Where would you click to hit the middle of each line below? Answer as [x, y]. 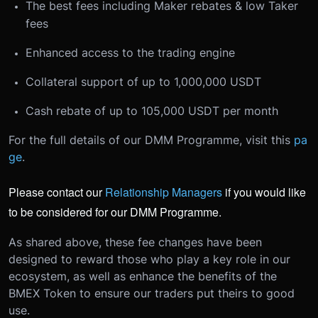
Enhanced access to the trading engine [130, 52]
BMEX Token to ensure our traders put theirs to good [152, 293]
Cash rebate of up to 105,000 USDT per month [152, 110]
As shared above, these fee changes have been [135, 242]
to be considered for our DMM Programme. [115, 212]
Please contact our [57, 192]
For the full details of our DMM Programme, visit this [151, 139]
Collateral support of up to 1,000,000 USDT [143, 81]
